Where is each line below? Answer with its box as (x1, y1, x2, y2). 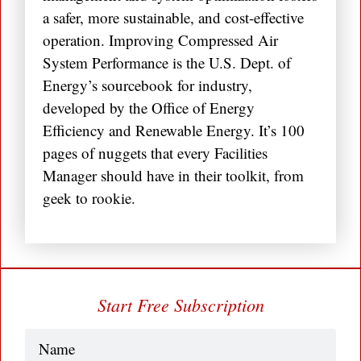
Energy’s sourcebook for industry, (43, 75, 252, 96)
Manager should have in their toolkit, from (43, 165, 304, 186)
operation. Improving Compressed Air (43, 30, 278, 51)
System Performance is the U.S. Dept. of (43, 52, 291, 73)
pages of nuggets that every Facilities (43, 143, 268, 164)
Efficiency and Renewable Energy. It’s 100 (43, 120, 305, 141)
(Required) (58, 332, 105, 347)
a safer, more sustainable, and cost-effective (43, 7, 304, 28)
